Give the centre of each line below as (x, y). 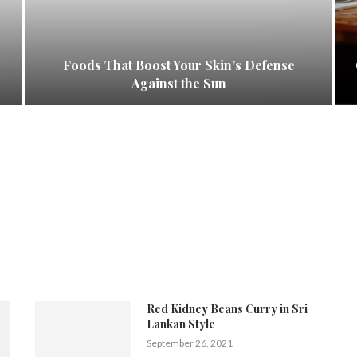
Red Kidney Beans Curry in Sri (227, 309)
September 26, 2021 (189, 343)
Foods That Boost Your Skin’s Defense (178, 65)
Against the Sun (178, 84)
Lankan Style (180, 324)
